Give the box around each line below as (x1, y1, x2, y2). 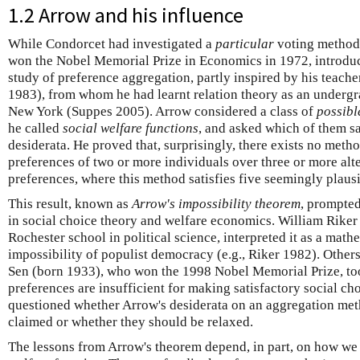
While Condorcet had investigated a (8, 36, 215, 51)
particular (215, 36, 274, 51)
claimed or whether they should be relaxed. (8, 314, 253, 329)
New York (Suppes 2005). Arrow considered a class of (8, 104, 317, 119)
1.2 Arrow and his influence (8, 2, 243, 28)
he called (8, 121, 63, 136)
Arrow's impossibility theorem (132, 196, 301, 211)
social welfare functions (63, 121, 198, 136)
